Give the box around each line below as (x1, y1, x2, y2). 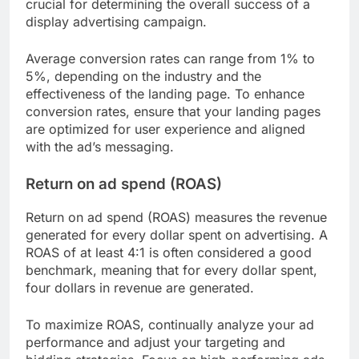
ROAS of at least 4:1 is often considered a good (26, 244, 312, 260)
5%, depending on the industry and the (26, 68, 261, 85)
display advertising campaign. (26, 14, 207, 30)
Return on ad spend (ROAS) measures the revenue (26, 208, 327, 225)
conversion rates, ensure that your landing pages (26, 103, 321, 120)
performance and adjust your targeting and (26, 333, 285, 350)
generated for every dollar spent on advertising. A (26, 226, 328, 243)
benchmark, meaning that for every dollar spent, (26, 261, 317, 278)
